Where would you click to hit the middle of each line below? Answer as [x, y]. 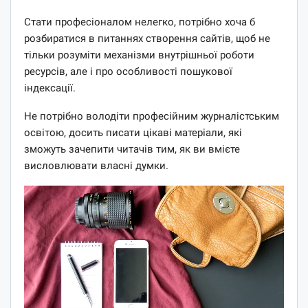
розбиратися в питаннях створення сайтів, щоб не [147, 38]
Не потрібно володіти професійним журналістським [152, 116]
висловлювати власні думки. [96, 165]
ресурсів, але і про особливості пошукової [128, 71]
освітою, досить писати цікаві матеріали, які [133, 132]
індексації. [50, 88]
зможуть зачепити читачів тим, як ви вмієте [132, 149]
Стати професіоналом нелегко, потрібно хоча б [140, 22]
